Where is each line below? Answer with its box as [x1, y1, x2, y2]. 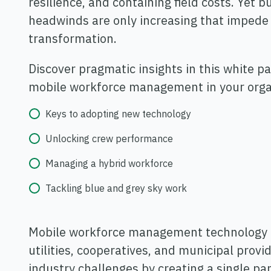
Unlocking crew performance [45, 132, 173, 145]
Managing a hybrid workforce [45, 157, 173, 170]
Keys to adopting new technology [45, 108, 191, 120]
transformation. [28, 30, 117, 47]
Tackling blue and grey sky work [45, 182, 187, 195]
